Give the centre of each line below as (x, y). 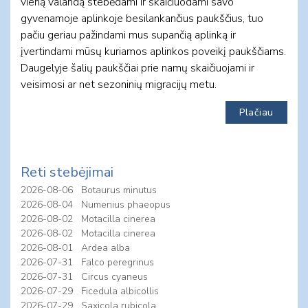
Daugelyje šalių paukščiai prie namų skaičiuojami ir (137, 68)
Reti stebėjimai (67, 172)
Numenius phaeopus (126, 204)
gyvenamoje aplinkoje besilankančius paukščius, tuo (142, 18)
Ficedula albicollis (120, 291)
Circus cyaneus (114, 276)
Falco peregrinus (118, 262)
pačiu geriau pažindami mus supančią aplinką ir (128, 35)
